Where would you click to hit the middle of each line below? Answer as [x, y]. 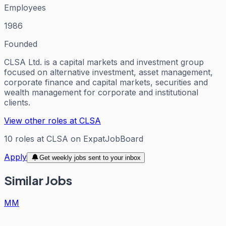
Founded [21, 44]
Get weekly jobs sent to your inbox [90, 157]
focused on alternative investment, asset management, [108, 72]
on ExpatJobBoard [106, 138]
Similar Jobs [38, 180]
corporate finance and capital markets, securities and [106, 82]
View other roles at [42, 120]
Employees [25, 7]
